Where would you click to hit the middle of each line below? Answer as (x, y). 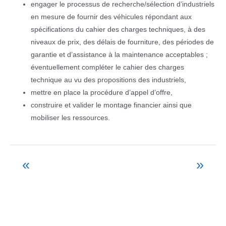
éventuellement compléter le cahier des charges (108, 67)
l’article (21, 187)
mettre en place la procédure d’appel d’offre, (102, 92)
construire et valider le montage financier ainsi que (111, 105)
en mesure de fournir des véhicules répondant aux (111, 17)
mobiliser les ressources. (71, 118)
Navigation (26, 161)
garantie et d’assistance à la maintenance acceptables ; (120, 54)
